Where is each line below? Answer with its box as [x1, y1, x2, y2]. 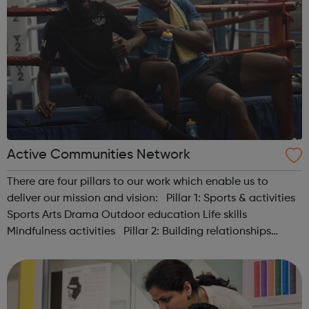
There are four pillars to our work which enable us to [7, 176, 268, 188]
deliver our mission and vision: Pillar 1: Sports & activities [7, 192, 295, 204]
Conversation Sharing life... [78, 242, 142, 254]
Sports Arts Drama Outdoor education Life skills [7, 209, 42, 221]
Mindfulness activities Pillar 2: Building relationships [7, 226, 118, 237]
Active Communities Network [7, 148, 190, 162]
